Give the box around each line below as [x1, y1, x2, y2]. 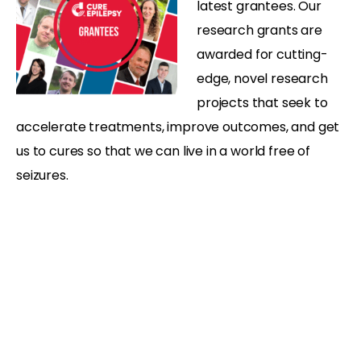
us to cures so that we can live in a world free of [16, 141, 310, 160]
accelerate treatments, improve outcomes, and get [16, 117, 340, 136]
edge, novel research [197, 68, 328, 88]
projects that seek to [197, 93, 328, 112]
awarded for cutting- [197, 44, 328, 64]
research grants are [197, 20, 322, 39]
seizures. [16, 165, 68, 185]
